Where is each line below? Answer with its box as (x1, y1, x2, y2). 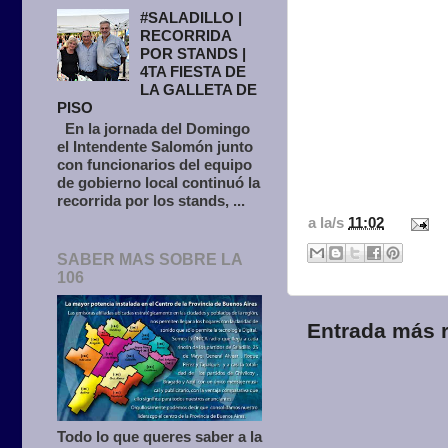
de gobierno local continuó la (57, 174, 260, 192)
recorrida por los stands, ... (57, 192, 245, 210)
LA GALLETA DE (140, 81, 258, 99)
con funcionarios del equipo (57, 156, 252, 174)
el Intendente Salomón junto (57, 138, 253, 156)
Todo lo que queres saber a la (57, 427, 262, 445)
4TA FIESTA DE (140, 63, 247, 81)
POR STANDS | (140, 45, 247, 63)
